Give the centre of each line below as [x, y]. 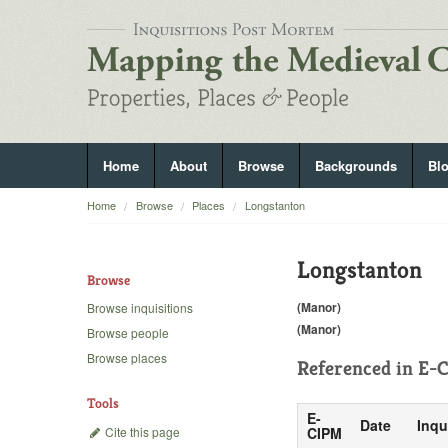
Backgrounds [356, 165]
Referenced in [357, 368]
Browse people [128, 333]
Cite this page [141, 431]
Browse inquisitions [140, 308]
